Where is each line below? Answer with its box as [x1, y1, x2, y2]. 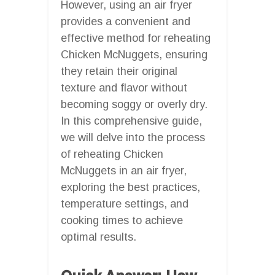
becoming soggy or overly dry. [61, 98, 207, 110]
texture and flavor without [61, 81, 187, 94]
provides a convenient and [61, 15, 190, 28]
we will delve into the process [61, 131, 205, 144]
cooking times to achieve [61, 214, 183, 227]
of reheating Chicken [61, 147, 163, 160]
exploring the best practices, [61, 180, 200, 193]
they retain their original [61, 64, 177, 77]
